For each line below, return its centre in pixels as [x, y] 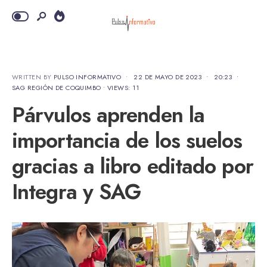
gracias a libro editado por [133, 166]
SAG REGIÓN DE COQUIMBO [57, 88]
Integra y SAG [77, 192]
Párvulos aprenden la [108, 115]
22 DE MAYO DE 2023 [168, 77]
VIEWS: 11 [123, 88]
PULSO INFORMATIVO [87, 77]
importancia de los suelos [127, 140]
